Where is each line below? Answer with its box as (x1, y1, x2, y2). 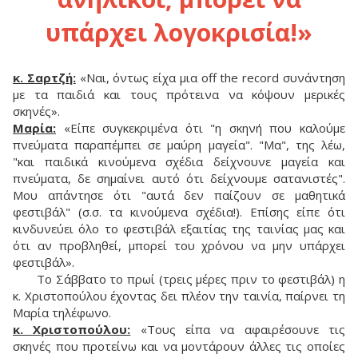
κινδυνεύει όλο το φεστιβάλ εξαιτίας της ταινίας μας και (13, 221, 345, 237)
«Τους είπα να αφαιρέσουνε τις (130, 321, 346, 338)
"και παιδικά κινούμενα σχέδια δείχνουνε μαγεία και (13, 153, 345, 170)
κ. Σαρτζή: (13, 70, 76, 86)
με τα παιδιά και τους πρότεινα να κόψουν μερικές (13, 86, 345, 103)
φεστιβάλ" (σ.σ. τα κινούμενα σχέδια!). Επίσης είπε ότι (13, 204, 345, 221)
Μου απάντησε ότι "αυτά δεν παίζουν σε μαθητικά (13, 187, 345, 204)
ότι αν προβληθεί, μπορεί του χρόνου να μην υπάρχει (13, 237, 345, 254)
